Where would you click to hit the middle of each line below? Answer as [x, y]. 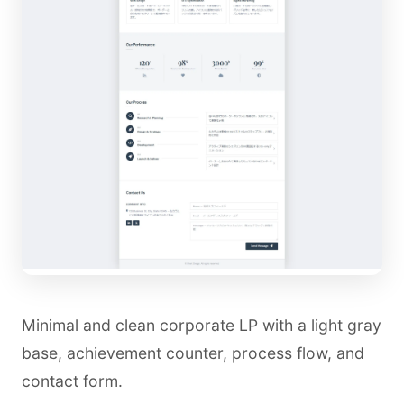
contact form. [72, 381]
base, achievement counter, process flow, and [193, 353]
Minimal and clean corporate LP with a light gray [202, 326]
